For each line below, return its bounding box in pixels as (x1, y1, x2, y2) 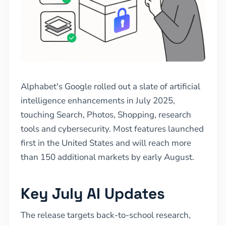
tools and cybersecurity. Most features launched (21, 123, 204, 135)
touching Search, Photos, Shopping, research (21, 108, 191, 121)
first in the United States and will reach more (21, 137, 191, 149)
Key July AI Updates (21, 183, 165, 203)
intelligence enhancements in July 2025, (21, 94, 175, 106)
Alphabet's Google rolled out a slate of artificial (21, 80, 200, 92)
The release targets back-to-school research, (21, 209, 191, 221)
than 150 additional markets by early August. (21, 151, 194, 163)
